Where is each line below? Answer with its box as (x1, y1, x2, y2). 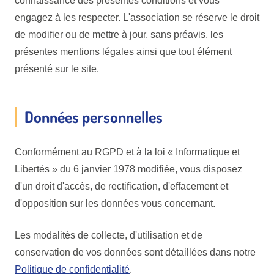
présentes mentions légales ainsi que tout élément (15, 46, 232, 57)
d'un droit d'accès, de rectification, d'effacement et (15, 180, 228, 191)
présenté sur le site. (15, 63, 99, 74)
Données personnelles (24, 106, 163, 127)
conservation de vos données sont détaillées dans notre (15, 246, 256, 257)
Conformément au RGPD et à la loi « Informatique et (15, 146, 240, 157)
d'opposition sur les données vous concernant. (15, 198, 215, 209)
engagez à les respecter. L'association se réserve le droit (15, 12, 259, 23)
